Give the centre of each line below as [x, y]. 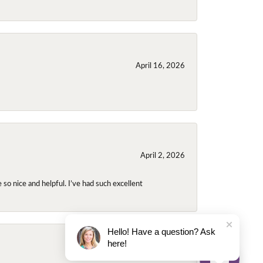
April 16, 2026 [160, 65]
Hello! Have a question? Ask [161, 232]
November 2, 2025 [153, 255]
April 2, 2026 [163, 154]
